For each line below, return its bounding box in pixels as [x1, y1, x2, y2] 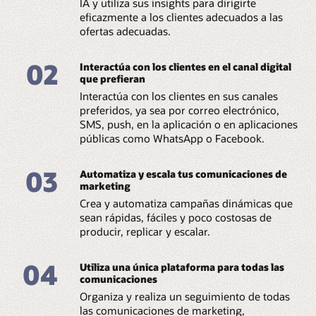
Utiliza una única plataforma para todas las [79, 260, 284, 274]
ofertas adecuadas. [79, 23, 171, 38]
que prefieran [79, 71, 145, 85]
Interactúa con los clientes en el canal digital [79, 59, 291, 73]
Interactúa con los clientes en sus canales [79, 88, 278, 103]
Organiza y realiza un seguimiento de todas [79, 288, 290, 303]
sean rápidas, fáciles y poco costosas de [79, 209, 272, 224]
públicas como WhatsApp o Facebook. [79, 130, 265, 145]
